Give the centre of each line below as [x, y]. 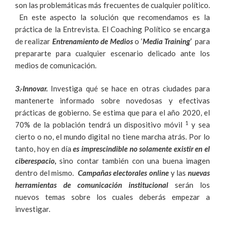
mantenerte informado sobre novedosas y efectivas [113, 101]
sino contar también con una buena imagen [133, 161]
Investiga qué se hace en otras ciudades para [130, 89]
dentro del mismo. [46, 173]
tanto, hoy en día [44, 149]
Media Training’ [169, 41]
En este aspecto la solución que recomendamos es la [113, 17]
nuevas [199, 173]
